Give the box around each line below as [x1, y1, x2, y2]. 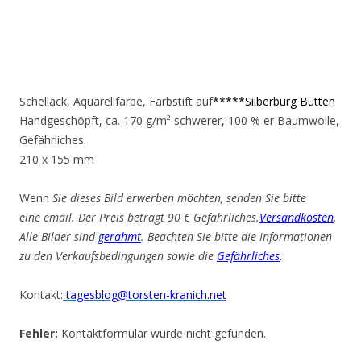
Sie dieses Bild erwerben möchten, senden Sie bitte [52, 190, 306, 205]
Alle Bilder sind [19, 229, 98, 244]
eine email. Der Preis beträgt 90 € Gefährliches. [19, 210, 259, 225]
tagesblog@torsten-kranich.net [63, 287, 226, 302]
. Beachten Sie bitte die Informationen [141, 229, 332, 244]
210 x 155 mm [19, 151, 94, 167]
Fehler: [19, 326, 58, 341]
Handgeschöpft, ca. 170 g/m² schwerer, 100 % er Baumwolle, [19, 113, 339, 128]
